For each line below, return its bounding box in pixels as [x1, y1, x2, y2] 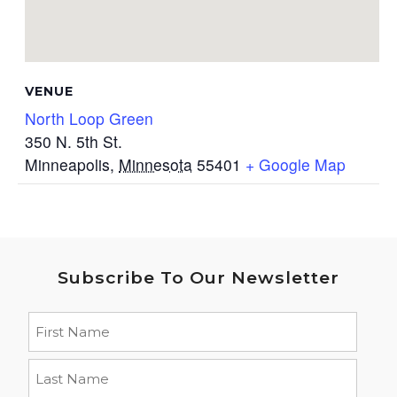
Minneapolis [25, 152, 111, 175]
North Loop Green [25, 106, 154, 129]
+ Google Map [245, 152, 346, 175]
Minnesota [119, 152, 193, 175]
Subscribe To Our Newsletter [58, 266, 339, 288]
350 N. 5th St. [25, 129, 123, 152]
